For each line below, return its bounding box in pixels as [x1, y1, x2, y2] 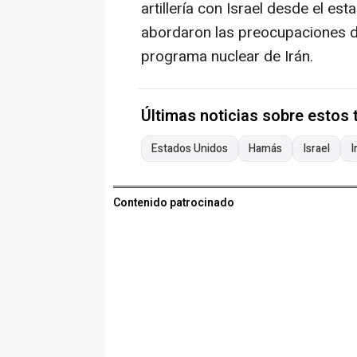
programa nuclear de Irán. [141, 45, 313, 69]
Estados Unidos [151, 140, 228, 158]
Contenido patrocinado [113, 194, 234, 212]
